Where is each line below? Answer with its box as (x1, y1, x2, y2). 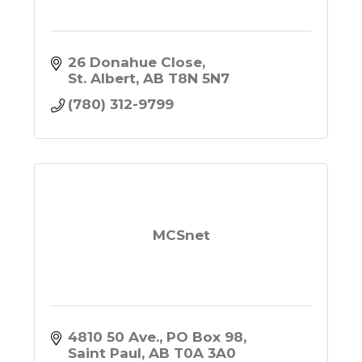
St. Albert (68, 70, 137, 87)
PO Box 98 (166, 329, 244, 346)
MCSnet (152, 226, 210, 243)
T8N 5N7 (168, 70, 230, 87)
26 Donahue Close (68, 54, 203, 71)
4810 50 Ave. (68, 329, 160, 346)
